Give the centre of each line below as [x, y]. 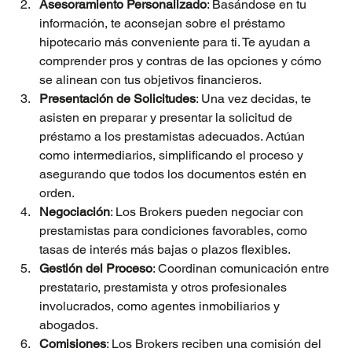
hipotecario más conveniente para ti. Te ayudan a [176, 42]
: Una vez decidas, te [255, 99]
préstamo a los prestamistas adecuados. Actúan [174, 137]
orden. [57, 193]
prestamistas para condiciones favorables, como [175, 231]
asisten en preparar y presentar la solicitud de [167, 118]
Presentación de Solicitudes [117, 99]
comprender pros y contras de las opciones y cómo [182, 61]
